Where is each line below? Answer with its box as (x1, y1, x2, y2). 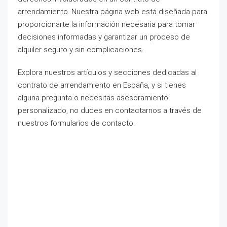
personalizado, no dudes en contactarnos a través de (18, 106, 202, 115)
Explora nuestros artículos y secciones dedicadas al (18, 68, 197, 77)
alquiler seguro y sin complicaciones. (18, 45, 143, 54)
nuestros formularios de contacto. (18, 119, 135, 128)
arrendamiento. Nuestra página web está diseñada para (18, 7, 207, 16)
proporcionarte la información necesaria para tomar (18, 20, 195, 29)
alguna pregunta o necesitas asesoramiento (18, 93, 168, 102)
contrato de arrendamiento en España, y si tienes (18, 81, 186, 90)
